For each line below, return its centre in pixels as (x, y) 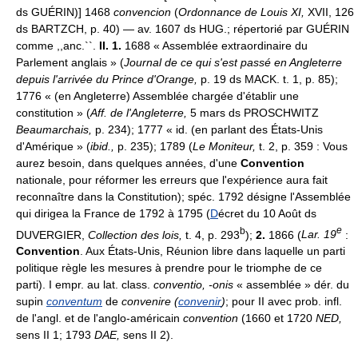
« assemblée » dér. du (291, 285)
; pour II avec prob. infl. (284, 302)
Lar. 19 (319, 235)
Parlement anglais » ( (70, 62)
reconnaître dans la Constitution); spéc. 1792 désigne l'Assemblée (183, 196)
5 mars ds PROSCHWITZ (253, 112)
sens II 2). (147, 335)
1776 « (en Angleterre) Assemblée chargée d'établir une (157, 95)
